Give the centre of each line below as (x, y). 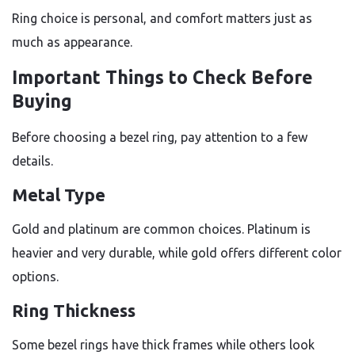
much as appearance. (72, 42)
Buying (42, 101)
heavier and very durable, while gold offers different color (177, 253)
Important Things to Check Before (162, 77)
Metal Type (59, 195)
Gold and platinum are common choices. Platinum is (161, 229)
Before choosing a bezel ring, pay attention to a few (160, 137)
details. (32, 161)
